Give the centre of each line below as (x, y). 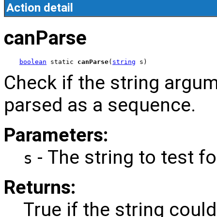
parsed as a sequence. (100, 105)
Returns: (40, 188)
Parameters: (56, 135)
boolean (33, 62)
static (62, 62)
